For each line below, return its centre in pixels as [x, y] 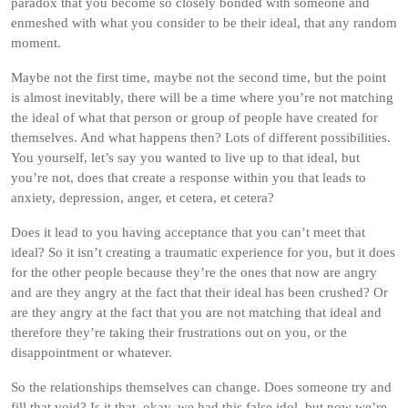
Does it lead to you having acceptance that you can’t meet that [188, 232]
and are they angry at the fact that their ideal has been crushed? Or [199, 292]
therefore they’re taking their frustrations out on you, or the [179, 332]
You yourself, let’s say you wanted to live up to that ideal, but [185, 158]
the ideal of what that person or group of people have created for [194, 117]
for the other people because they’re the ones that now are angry [194, 272]
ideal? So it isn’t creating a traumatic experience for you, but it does [203, 252]
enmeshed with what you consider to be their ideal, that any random [204, 23]
